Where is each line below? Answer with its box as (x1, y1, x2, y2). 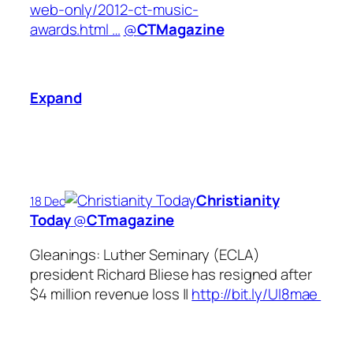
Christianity (195, 190, 280, 211)
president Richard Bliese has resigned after (30, 263, 312, 284)
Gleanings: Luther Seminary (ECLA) (30, 243, 260, 265)
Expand (30, 87, 82, 108)
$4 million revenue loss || (30, 283, 192, 304)
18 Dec (30, 193, 65, 210)
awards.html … (30, 18, 121, 39)
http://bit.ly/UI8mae (191, 283, 321, 304)
